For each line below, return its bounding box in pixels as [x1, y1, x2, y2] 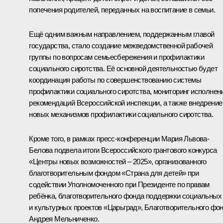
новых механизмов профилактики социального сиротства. [29, 110, 214, 118]
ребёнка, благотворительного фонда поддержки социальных [29, 191, 222, 200]
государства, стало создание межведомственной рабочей [29, 41, 213, 50]
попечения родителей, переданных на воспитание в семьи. [29, 5, 215, 14]
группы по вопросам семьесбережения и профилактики [29, 52, 204, 61]
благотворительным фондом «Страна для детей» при [29, 168, 199, 177]
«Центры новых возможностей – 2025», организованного [29, 157, 207, 166]
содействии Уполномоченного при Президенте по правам [29, 180, 210, 189]
